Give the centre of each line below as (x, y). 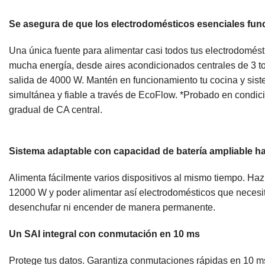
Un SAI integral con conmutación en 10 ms (104, 234)
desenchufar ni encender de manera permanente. (112, 207)
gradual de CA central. (56, 109)
